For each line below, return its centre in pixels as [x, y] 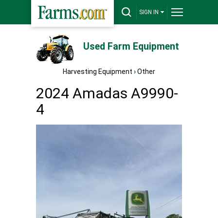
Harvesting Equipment [98, 72]
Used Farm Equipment [131, 46]
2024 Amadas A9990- [107, 93]
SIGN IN [149, 12]
